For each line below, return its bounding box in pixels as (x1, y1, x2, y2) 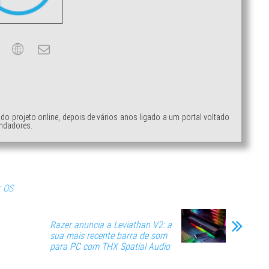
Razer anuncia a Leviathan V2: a (50, 219, 172, 231)
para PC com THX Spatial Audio (50, 241, 170, 253)
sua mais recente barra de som (50, 230, 167, 242)
